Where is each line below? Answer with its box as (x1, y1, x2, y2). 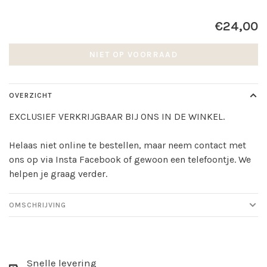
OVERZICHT (9, 91, 52, 100)
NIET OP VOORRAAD (89, 49, 178, 60)
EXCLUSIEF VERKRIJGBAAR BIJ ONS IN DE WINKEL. (9, 111, 225, 122)
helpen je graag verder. (9, 168, 107, 179)
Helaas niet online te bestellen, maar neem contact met (9, 139, 246, 151)
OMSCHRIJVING (9, 201, 66, 209)
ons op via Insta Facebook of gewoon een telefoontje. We (9, 154, 251, 165)
